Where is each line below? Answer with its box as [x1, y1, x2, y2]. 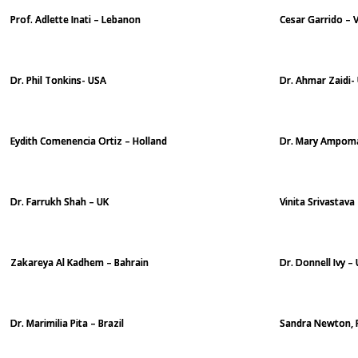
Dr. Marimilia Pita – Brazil [10, 316, 124, 330]
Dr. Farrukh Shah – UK [10, 195, 109, 209]
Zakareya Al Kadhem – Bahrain [10, 256, 149, 269]
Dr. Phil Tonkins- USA [10, 74, 106, 87]
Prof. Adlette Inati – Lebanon [10, 13, 141, 26]
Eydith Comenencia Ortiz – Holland [10, 134, 167, 148]
